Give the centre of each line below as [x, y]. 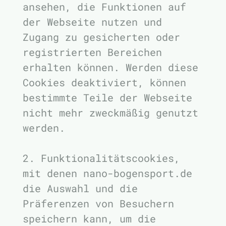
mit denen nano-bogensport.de [107, 173]
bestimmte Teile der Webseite [107, 97]
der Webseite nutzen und [92, 22]
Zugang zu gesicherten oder [101, 37]
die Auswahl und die [80, 188]
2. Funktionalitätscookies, [101, 158]
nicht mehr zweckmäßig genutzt [110, 112]
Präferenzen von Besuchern [98, 203]
